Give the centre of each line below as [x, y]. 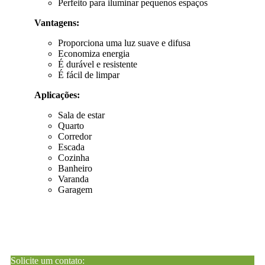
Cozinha [73, 157]
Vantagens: [56, 22]
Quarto [71, 125]
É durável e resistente [97, 64]
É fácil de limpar [88, 75]
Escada [71, 147]
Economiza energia [93, 53]
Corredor [75, 136]
